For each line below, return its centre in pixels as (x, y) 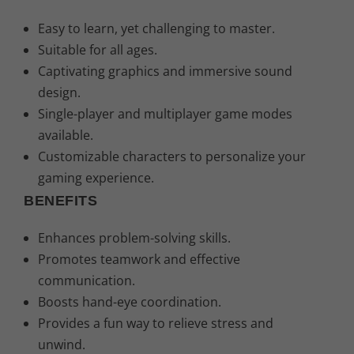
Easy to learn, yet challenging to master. (157, 28)
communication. (87, 280)
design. (60, 92)
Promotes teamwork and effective (139, 259)
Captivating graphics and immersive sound (166, 71)
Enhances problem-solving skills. (135, 237)
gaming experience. (96, 177)
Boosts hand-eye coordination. (130, 301)
